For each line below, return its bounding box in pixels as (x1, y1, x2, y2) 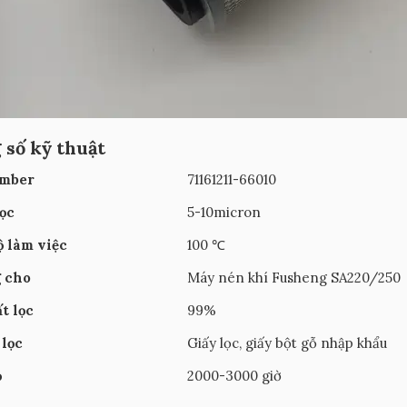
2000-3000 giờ (187, 367, 282, 384)
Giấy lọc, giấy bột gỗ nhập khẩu (187, 334, 387, 352)
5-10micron (187, 203, 261, 221)
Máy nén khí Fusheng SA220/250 (187, 269, 401, 286)
